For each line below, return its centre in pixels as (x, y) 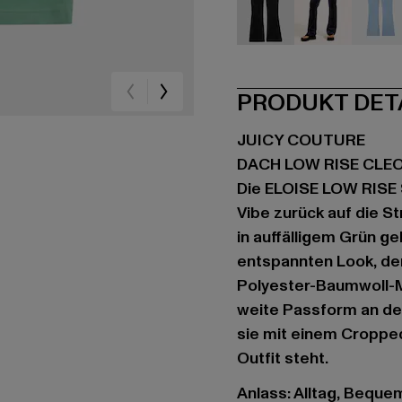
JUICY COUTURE (301, 140)
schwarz (293, 55)
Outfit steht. (283, 358)
